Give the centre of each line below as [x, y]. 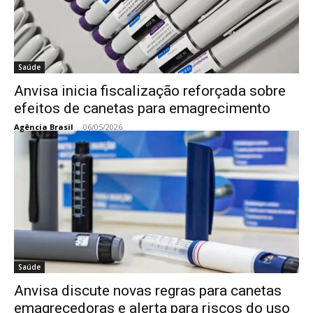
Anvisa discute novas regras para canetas [148, 291]
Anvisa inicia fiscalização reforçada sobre [150, 91]
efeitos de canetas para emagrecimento [142, 108]
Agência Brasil [44, 127]
